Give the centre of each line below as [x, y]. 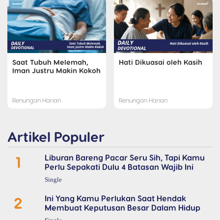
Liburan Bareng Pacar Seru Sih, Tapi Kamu [124, 158]
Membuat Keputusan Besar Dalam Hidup [122, 208]
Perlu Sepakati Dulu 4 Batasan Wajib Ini [119, 167]
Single [53, 180]
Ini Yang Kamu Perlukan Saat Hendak [115, 198]
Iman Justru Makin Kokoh [56, 70]
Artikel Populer [56, 137]
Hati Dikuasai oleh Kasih [161, 62]
